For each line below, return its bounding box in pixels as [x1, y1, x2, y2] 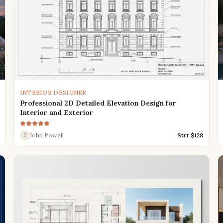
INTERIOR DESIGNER [19, 88, 87, 96]
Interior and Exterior [19, 108, 93, 117]
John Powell [29, 131, 64, 139]
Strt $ [177, 131, 195, 139]
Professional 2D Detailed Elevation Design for [19, 98, 176, 108]
